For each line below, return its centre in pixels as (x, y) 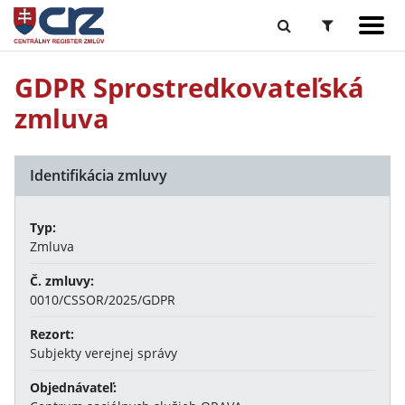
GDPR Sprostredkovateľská (189, 87)
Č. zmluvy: (62, 281)
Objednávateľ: (73, 387)
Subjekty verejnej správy (104, 353)
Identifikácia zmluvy (99, 175)
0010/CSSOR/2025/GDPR (103, 300)
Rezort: (52, 334)
